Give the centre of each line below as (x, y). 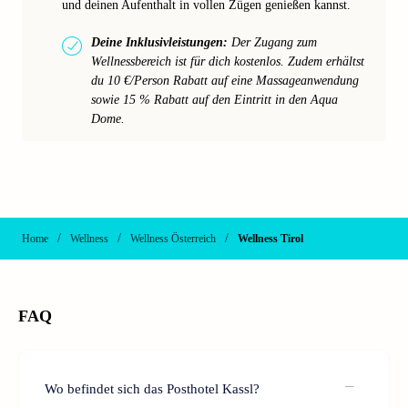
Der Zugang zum (272, 42)
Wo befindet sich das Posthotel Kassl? (152, 388)
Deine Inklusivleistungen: (159, 42)
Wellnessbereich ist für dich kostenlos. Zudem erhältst (228, 61)
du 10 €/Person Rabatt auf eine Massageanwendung (225, 81)
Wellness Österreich (173, 239)
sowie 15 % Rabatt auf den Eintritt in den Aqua (214, 100)
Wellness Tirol (270, 239)
